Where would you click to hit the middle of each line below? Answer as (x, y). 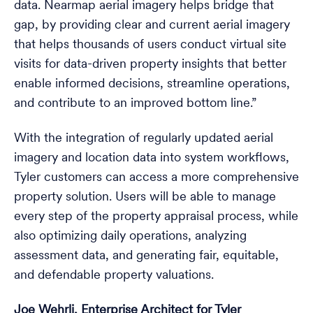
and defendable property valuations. (114, 276)
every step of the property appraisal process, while (156, 217)
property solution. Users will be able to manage (145, 197)
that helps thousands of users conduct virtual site (150, 45)
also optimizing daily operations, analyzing (130, 236)
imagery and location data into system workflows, (152, 158)
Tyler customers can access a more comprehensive (156, 178)
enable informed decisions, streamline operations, (152, 84)
